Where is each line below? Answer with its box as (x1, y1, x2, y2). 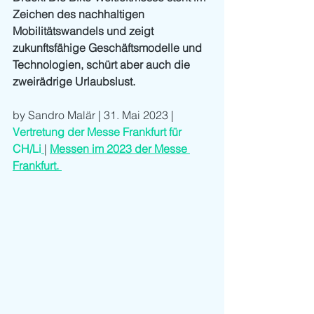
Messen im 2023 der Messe (50, 142, 190, 156)
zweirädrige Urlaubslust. (13, 74, 135, 88)
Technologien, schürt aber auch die (13, 57, 193, 71)
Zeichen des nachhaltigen (13, 7, 147, 21)
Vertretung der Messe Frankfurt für (13, 125, 184, 139)
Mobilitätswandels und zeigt (13, 24, 156, 38)
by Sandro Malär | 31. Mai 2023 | (13, 108, 177, 122)
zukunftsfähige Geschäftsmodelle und (13, 41, 205, 55)
